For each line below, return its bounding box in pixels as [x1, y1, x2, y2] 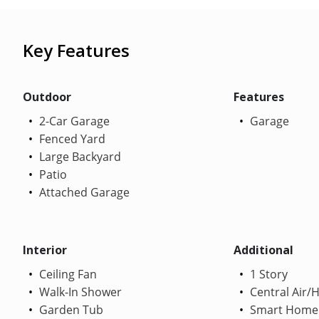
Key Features [23, 38, 130, 62]
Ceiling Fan [36, 266, 97, 282]
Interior [23, 241, 67, 258]
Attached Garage [36, 184, 130, 200]
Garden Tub [36, 301, 103, 318]
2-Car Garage [36, 113, 110, 129]
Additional [233, 241, 293, 258]
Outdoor [23, 88, 71, 105]
